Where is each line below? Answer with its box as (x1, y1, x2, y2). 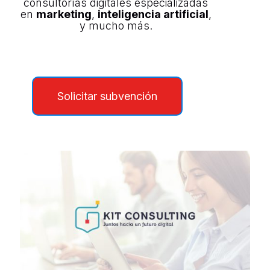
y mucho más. (79, 19, 152, 33)
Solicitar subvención (57, 90, 157, 103)
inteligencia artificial (97, 8, 209, 21)
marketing (36, 8, 92, 21)
